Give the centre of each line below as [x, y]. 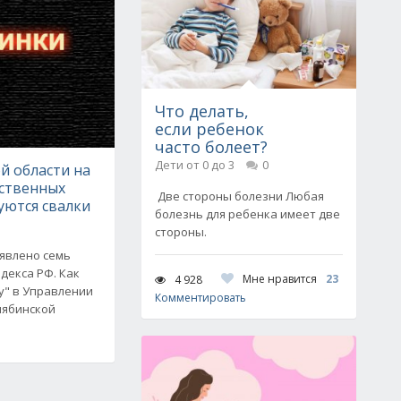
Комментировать [200, 298]
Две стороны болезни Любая [239, 196]
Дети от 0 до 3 [195, 165]
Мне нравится [280, 279]
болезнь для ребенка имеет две [247, 214]
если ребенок [209, 129]
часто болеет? [211, 147]
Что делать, [202, 111]
